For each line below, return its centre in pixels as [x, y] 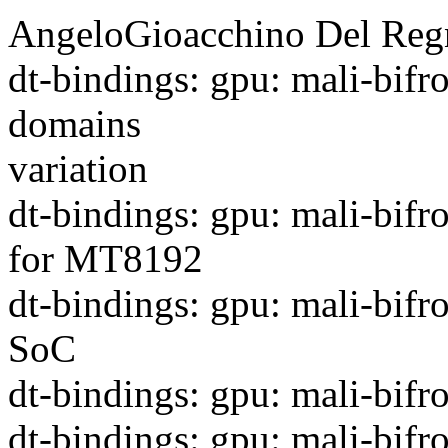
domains [74, 124]
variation [78, 169]
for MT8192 [105, 259]
